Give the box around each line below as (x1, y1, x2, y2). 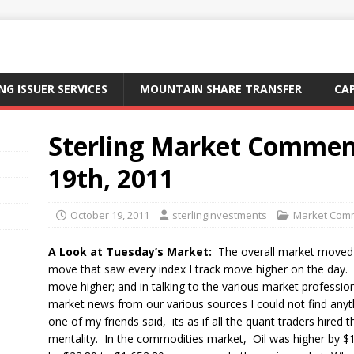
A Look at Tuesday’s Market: (47, 244, 212, 259)
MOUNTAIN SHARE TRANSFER (140, 81, 302, 96)
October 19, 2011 (70, 208, 149, 222)
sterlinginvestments (171, 208, 267, 222)
